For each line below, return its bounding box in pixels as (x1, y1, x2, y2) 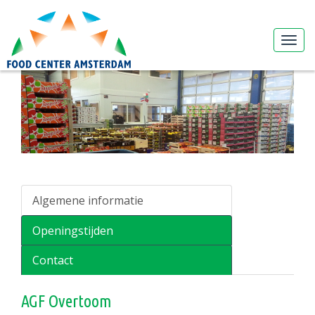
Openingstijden (32, 223, 113, 239)
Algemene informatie (32, 193, 143, 209)
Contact (32, 252, 73, 269)
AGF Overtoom (21, 292, 112, 311)
